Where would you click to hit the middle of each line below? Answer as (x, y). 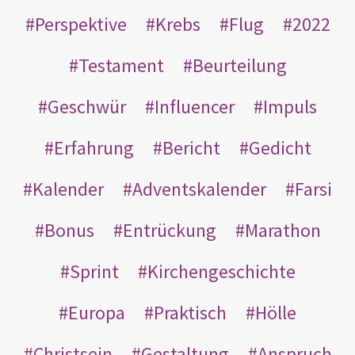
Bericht (191, 148)
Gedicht (280, 148)
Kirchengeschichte (221, 272)
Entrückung (169, 231)
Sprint (94, 272)
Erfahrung (94, 148)
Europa (97, 313)
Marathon (282, 231)
